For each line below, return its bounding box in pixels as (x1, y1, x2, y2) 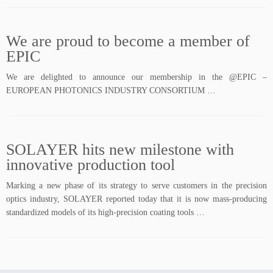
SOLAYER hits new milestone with (6, 141, 234, 158)
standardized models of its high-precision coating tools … (6, 208, 205, 217)
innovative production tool (6, 156, 175, 174)
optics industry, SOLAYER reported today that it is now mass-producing (6, 194, 267, 204)
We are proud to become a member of (6, 32, 250, 50)
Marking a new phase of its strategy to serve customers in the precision (6, 181, 267, 190)
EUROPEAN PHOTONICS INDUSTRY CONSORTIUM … (6, 86, 216, 95)
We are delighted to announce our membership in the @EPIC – (6, 73, 267, 82)
